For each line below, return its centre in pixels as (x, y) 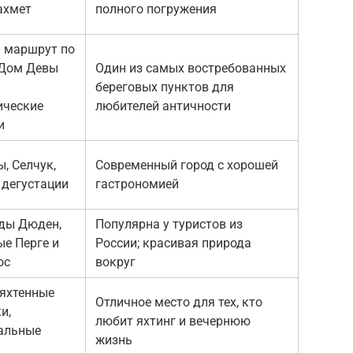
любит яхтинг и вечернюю (173, 321)
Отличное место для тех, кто (179, 302)
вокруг (115, 262)
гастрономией (137, 184)
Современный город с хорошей (187, 165)
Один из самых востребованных (191, 68)
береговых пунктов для (165, 87)
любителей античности (163, 106)
